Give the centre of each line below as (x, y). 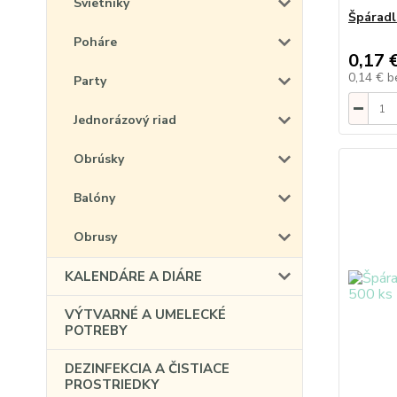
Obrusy (95, 237)
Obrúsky (99, 159)
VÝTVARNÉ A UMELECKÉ (145, 315)
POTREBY (96, 331)
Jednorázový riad (125, 120)
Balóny (94, 198)
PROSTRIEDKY (112, 385)
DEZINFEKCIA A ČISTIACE (147, 369)
